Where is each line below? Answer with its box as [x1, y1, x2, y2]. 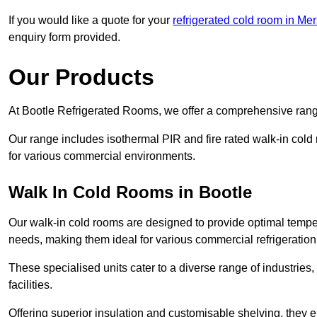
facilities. [8, 279, 52, 292]
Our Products [8, 64, 154, 91]
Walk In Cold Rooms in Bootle [8, 183, 252, 202]
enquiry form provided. [8, 31, 120, 44]
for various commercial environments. [8, 150, 195, 163]
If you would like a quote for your [8, 14, 173, 27]
